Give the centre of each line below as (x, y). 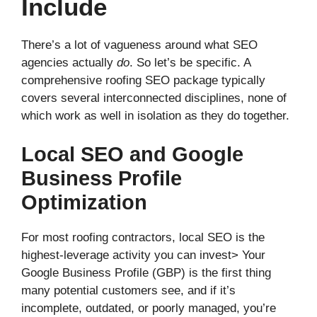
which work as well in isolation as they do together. (155, 115)
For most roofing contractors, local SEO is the (143, 238)
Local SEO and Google (132, 155)
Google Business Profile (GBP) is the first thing (146, 273)
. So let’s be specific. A (190, 62)
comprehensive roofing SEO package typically (143, 80)
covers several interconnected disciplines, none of (154, 98)
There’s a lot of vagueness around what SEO (139, 45)
